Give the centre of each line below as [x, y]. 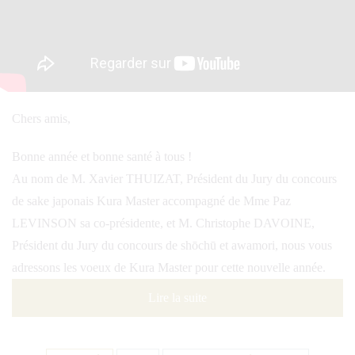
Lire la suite [177, 298]
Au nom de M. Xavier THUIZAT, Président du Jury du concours [174, 179]
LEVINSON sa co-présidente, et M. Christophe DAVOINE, [163, 223]
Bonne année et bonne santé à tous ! [102, 157]
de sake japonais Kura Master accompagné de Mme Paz [151, 201]
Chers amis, [41, 118]
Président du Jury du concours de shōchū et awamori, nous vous [172, 245]
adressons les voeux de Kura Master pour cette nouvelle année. [169, 267]
